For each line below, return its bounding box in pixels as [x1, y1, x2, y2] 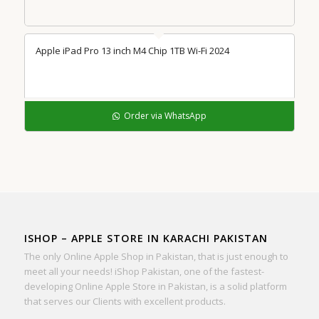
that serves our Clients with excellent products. [23, 295, 226, 308]
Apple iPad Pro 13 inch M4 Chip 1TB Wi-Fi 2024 [35, 44, 229, 57]
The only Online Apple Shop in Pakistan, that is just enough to [23, 250, 288, 263]
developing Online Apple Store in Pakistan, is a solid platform [23, 280, 287, 293]
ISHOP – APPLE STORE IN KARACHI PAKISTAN [23, 231, 268, 246]
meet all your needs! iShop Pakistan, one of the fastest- [23, 265, 264, 278]
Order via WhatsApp [122, 110, 207, 122]
